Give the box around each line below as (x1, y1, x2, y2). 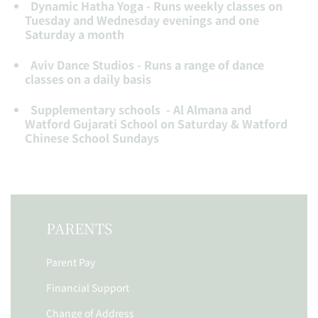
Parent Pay (46, 255, 95, 269)
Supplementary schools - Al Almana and (31, 101, 251, 118)
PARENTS (46, 218, 112, 238)
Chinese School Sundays (25, 129, 159, 146)
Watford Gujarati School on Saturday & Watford (25, 115, 287, 132)
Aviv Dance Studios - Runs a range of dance (31, 56, 264, 73)
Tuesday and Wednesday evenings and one (25, 11, 259, 28)
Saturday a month (25, 26, 124, 43)
